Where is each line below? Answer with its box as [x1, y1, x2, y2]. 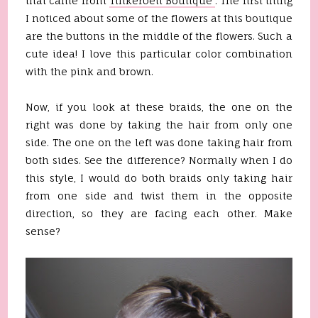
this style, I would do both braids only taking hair [26, 172, 292, 184]
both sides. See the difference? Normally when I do [26, 154, 292, 166]
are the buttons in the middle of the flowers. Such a [26, 30, 292, 42]
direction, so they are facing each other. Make [26, 207, 292, 219]
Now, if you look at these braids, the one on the [26, 101, 292, 113]
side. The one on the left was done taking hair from [26, 136, 292, 148]
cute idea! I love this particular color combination [26, 48, 292, 60]
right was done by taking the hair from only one [26, 119, 292, 131]
